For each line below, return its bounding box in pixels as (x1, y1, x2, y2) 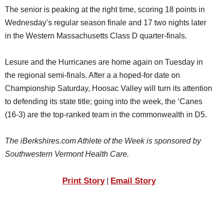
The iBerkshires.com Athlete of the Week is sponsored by (5, 136, 201, 145)
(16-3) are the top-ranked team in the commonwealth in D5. (5, 110, 207, 119)
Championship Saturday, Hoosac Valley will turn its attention (5, 84, 212, 92)
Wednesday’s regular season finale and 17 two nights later (5, 18, 206, 27)
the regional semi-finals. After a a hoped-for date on (5, 71, 180, 79)
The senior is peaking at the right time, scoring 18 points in (5, 5, 205, 14)
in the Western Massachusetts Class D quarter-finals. (5, 31, 187, 40)
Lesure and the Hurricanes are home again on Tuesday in (5, 57, 203, 66)
